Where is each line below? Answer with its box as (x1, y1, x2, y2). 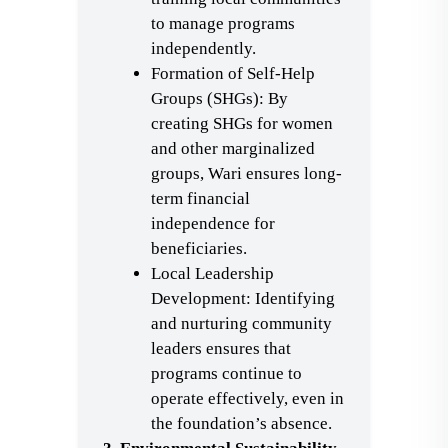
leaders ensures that (151, 339, 291, 358)
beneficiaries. (151, 239, 247, 258)
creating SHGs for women (151, 114, 333, 133)
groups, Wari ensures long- (151, 164, 342, 183)
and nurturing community (151, 314, 332, 333)
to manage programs (151, 14, 295, 33)
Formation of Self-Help (151, 64, 315, 83)
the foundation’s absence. (151, 414, 332, 433)
